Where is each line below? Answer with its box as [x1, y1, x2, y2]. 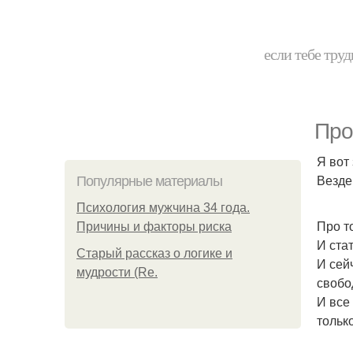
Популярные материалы [76, 173, 222, 189]
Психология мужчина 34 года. [76, 201, 250, 214]
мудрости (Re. [76, 266, 158, 279]
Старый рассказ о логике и [76, 247, 232, 260]
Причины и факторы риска [76, 220, 232, 233]
